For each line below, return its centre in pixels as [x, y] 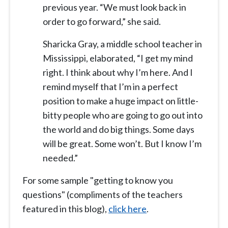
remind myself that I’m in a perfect [110, 87]
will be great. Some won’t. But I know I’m [122, 144]
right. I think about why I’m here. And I [118, 73]
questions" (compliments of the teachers [103, 195]
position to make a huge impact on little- [121, 101]
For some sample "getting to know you [98, 180]
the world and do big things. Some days [119, 130]
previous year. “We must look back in [115, 7]
